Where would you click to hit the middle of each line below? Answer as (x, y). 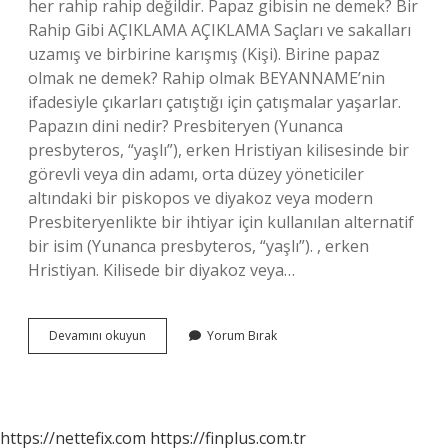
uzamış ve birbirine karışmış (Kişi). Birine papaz (204, 54)
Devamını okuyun (97, 335)
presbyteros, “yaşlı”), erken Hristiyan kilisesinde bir (218, 150)
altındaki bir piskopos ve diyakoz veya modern (200, 198)
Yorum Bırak (242, 335)
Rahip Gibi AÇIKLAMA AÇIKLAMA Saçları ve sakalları (219, 30)
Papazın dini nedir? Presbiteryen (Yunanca (185, 126)
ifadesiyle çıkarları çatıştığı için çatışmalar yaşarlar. (214, 102)
